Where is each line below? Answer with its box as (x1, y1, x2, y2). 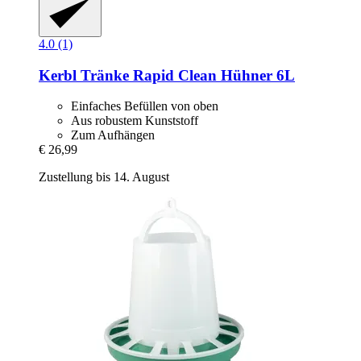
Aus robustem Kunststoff (71, 114, 198, 128)
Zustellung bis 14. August (39, 170, 169, 185)
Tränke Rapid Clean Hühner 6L (77, 66, 295, 84)
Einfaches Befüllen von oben (71, 99, 218, 114)
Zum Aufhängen (71, 128, 155, 143)
